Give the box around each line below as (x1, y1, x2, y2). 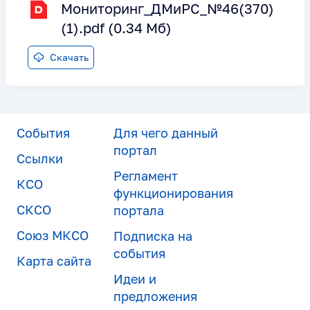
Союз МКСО (17, 227, 89, 243)
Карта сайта (17, 253, 91, 268)
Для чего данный (113, 125, 218, 140)
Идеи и (113, 271, 156, 286)
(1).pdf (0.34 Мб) (61, 19, 172, 36)
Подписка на (113, 228, 192, 244)
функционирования (113, 185, 233, 201)
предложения (113, 288, 197, 304)
